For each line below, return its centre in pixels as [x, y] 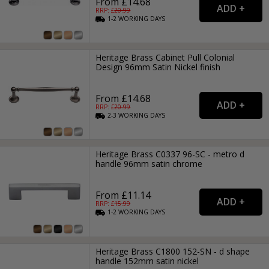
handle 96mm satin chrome [149, 164]
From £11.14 [123, 195]
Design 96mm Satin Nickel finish [158, 67]
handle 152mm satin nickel [147, 261]
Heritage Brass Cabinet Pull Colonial [165, 58]
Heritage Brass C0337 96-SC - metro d [170, 154]
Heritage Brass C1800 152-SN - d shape [173, 251]
